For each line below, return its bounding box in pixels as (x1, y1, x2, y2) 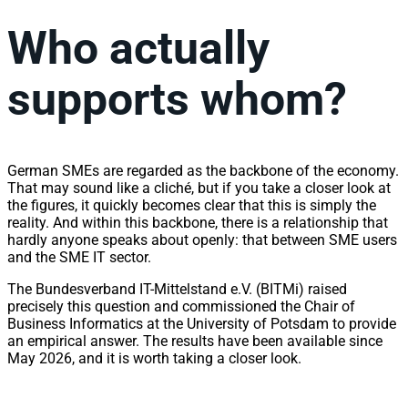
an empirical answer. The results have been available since (7, 332, 382, 350)
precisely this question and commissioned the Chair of (7, 298, 355, 315)
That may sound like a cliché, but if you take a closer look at (7, 179, 391, 197)
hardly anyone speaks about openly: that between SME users (7, 231, 397, 249)
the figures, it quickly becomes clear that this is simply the (7, 197, 376, 214)
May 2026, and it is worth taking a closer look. (7, 350, 301, 367)
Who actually (7, 21, 270, 75)
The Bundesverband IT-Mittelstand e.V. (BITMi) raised (7, 280, 347, 298)
